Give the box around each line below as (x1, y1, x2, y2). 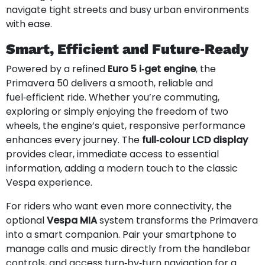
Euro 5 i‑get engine (108, 62, 196, 76)
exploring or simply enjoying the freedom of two (6, 104, 228, 118)
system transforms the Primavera (97, 213, 258, 227)
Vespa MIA (47, 213, 97, 227)
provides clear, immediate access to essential (6, 147, 219, 161)
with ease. (6, 17, 52, 31)
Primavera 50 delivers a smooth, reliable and (6, 76, 213, 90)
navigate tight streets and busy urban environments (6, 2, 249, 17)
